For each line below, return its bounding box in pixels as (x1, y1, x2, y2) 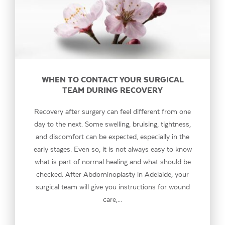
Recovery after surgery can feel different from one (34, 107, 191, 116)
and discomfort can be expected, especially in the (36, 132, 189, 141)
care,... (103, 195, 122, 203)
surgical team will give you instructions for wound (35, 182, 190, 191)
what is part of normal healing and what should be (34, 157, 191, 166)
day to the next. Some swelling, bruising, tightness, (34, 120, 191, 128)
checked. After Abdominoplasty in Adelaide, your (36, 170, 189, 178)
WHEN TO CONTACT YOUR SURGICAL (41, 74, 184, 84)
